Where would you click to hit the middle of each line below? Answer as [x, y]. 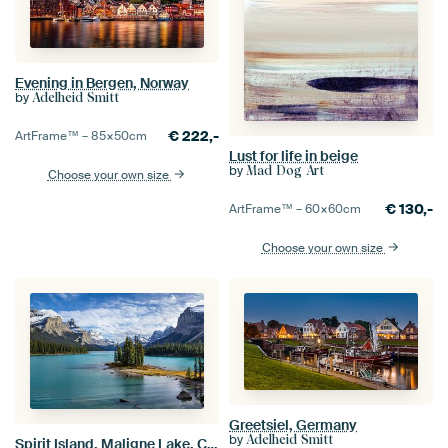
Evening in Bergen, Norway [102, 82]
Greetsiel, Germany [293, 425]
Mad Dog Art [285, 170]
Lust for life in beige [293, 155]
